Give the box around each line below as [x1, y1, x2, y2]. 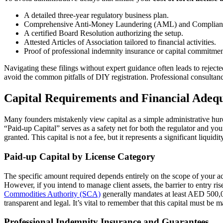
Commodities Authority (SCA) [4, 189, 101, 198]
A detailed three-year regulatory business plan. [24, 11, 169, 20]
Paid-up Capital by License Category [4, 151, 155, 162]
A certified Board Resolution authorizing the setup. [24, 29, 183, 38]
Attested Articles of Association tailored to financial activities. [24, 38, 216, 47]
